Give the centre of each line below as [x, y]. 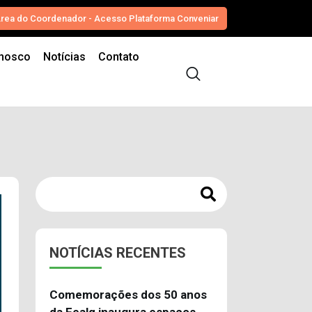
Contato [118, 57]
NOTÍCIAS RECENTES [118, 253]
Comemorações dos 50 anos [128, 295]
